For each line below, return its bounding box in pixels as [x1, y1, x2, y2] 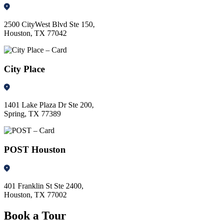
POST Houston [4, 144, 66, 155]
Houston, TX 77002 [4, 190, 67, 199]
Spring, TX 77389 [4, 110, 61, 118]
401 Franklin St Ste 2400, [4, 181, 83, 190]
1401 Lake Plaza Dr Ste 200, [4, 101, 94, 110]
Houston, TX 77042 [4, 29, 67, 38]
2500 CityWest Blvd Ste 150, [4, 20, 95, 29]
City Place [4, 63, 45, 74]
